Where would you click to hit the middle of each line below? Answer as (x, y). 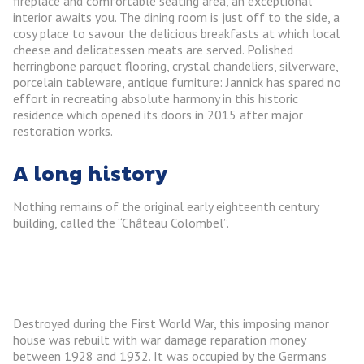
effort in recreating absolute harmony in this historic (156, 99)
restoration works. (63, 131)
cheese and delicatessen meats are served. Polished (153, 50)
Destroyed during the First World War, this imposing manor (171, 324)
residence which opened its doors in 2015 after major (158, 115)
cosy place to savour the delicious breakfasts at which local (176, 34)
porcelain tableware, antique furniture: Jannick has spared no (177, 82)
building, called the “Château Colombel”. (121, 223)
